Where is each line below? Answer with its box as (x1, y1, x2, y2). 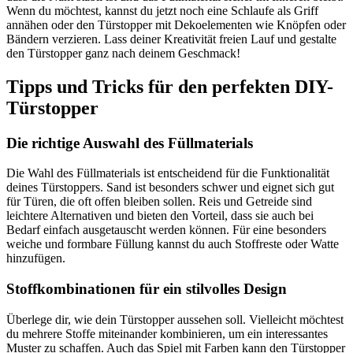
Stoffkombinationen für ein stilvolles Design (6, 281, 287, 298)
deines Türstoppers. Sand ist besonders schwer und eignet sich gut (6, 180, 334, 195)
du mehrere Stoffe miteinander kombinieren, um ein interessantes (6, 326, 328, 340)
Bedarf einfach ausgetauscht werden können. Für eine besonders (6, 223, 326, 237)
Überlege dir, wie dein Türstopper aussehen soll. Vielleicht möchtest (6, 312, 344, 326)
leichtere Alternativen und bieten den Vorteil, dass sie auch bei (6, 209, 314, 223)
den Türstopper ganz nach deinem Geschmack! (6, 46, 240, 60)
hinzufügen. (6, 251, 65, 266)
